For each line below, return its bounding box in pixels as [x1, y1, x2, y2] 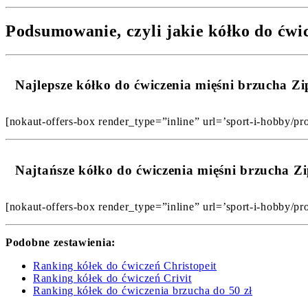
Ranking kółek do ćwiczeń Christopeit [33, 259, 217, 272]
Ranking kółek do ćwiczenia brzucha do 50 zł [33, 284, 253, 296]
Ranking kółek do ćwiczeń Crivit [33, 272, 192, 284]
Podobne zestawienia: [5, 236, 115, 248]
